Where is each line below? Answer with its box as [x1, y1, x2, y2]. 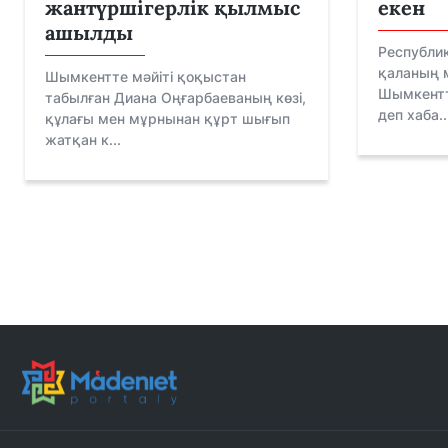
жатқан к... [45, 131, 121, 149]
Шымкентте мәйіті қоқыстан [45, 68, 246, 86]
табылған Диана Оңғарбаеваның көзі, [45, 89, 306, 107]
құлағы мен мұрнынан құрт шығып [45, 110, 290, 128]
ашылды [45, 20, 133, 46]
